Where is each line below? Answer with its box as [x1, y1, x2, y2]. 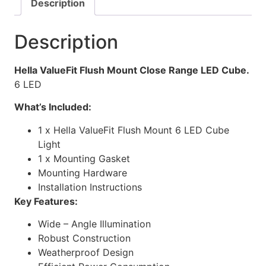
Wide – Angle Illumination [38, 218, 151, 230]
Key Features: [14, 195, 80, 207]
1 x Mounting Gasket [38, 152, 130, 164]
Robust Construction [38, 232, 131, 245]
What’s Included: [14, 101, 91, 113]
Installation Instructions [38, 180, 142, 193]
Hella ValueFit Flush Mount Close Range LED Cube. [14, 64, 252, 76]
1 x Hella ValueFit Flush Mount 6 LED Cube [38, 123, 229, 136]
